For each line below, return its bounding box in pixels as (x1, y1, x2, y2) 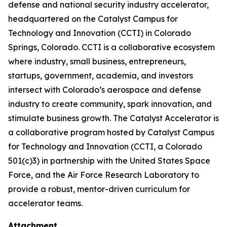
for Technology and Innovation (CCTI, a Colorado (8, 141, 202, 152)
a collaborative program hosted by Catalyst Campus (8, 127, 214, 137)
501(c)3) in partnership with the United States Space (8, 156, 210, 166)
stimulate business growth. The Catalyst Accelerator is (8, 113, 219, 123)
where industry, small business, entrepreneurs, (8, 56, 186, 66)
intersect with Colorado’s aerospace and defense (8, 85, 201, 95)
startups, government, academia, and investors (8, 70, 193, 81)
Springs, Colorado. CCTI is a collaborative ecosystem (8, 42, 215, 52)
